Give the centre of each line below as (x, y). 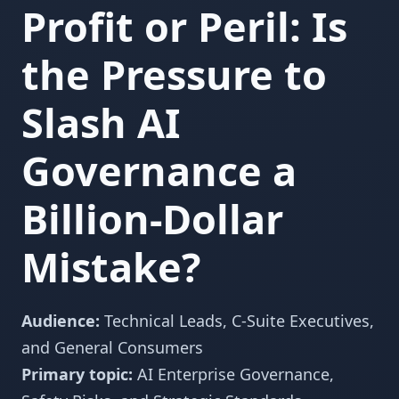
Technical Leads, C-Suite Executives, (237, 321)
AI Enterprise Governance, (233, 374)
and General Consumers (112, 347)
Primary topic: (77, 374)
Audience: (61, 321)
